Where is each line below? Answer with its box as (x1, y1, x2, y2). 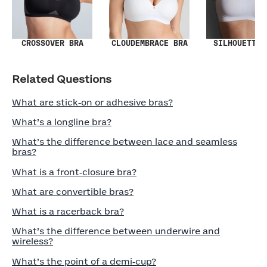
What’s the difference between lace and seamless (12, 138, 237, 147)
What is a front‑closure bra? (12, 168, 136, 177)
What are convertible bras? (12, 188, 133, 197)
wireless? (12, 237, 53, 246)
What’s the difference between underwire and (12, 227, 220, 236)
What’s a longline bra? (12, 118, 111, 127)
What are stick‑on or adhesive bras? (12, 98, 173, 107)
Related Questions (12, 74, 111, 85)
